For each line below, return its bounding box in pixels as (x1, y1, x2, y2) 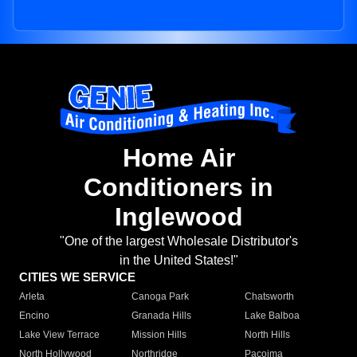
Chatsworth (244, 291, 294, 303)
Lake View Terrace (19, 329, 100, 341)
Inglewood (114, 202, 243, 232)
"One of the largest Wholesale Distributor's (59, 234, 298, 249)
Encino (19, 310, 49, 322)
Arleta (19, 291, 45, 303)
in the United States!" (119, 253, 238, 268)
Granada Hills (131, 310, 192, 322)
